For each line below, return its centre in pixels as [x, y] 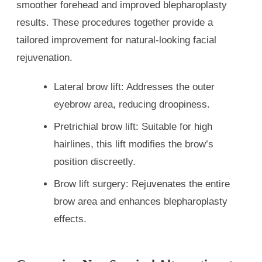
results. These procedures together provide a [115, 23]
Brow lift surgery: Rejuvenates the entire [142, 184]
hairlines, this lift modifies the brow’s [134, 144]
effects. [70, 219]
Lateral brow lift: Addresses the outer [134, 87]
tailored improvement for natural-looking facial [116, 40]
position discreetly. [95, 162]
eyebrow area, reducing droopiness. [132, 105]
